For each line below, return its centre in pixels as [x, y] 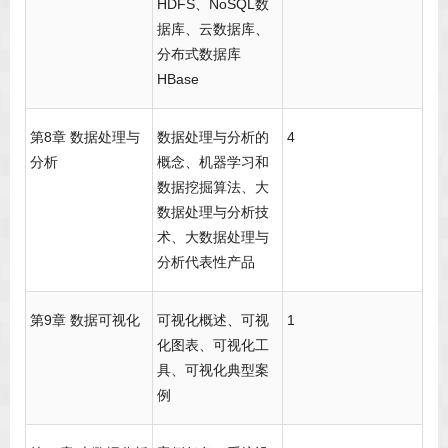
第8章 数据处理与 [85, 137]
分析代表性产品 [206, 262]
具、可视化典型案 [213, 370]
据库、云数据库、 [213, 29]
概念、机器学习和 [213, 162]
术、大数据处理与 [213, 237]
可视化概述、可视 [213, 320]
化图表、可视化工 [213, 345]
